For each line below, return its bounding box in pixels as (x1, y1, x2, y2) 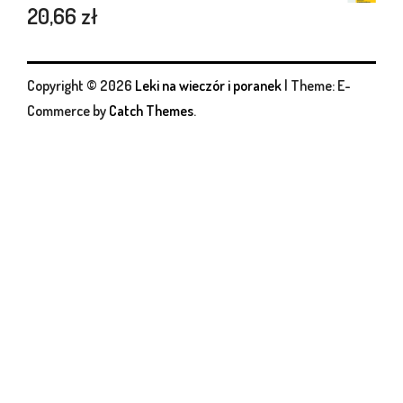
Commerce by (27, 101, 109, 120)
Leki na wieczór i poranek (135, 76, 282, 94)
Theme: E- (291, 76, 351, 94)
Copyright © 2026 (27, 76, 135, 94)
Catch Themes (109, 101, 193, 120)
